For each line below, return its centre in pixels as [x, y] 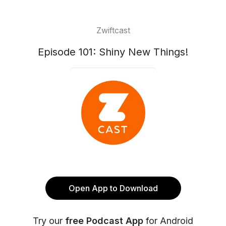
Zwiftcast [113, 30]
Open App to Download [113, 188]
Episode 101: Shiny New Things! [113, 52]
